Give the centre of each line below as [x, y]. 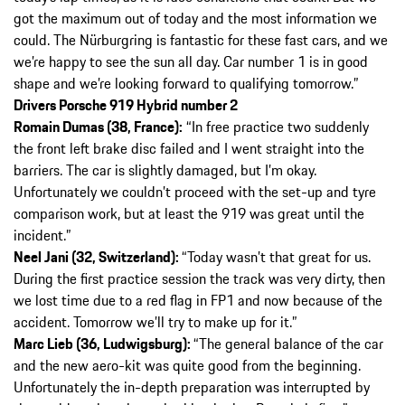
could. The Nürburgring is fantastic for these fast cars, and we [201, 39]
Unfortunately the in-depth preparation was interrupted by [192, 386]
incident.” [42, 235]
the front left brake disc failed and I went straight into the [189, 148]
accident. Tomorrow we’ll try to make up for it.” [155, 321]
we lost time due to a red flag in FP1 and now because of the [198, 300]
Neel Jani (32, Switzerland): [98, 256]
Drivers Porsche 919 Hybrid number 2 [126, 104]
